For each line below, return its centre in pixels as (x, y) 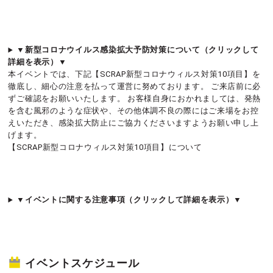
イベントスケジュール (82, 263)
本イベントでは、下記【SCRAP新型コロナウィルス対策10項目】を (134, 74)
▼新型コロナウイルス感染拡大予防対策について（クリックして (138, 50)
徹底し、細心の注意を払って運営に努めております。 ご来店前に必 (135, 87)
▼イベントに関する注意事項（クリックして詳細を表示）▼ (129, 200)
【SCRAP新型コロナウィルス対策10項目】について (105, 147)
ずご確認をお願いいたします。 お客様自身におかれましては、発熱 (135, 99)
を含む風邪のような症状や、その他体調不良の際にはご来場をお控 (133, 111)
